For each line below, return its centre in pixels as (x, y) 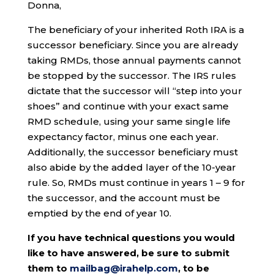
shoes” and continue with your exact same (128, 106)
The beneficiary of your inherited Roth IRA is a (135, 30)
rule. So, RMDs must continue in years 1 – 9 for (136, 183)
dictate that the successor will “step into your (135, 91)
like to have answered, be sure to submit (128, 253)
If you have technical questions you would (131, 238)
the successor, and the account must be (124, 198)
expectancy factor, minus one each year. (123, 137)
